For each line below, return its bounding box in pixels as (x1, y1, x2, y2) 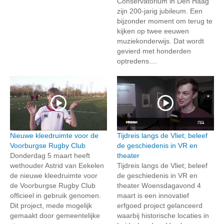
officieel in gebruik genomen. (10, 191, 101, 199)
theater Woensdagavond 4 (117, 181, 201, 189)
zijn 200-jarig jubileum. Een (117, 6, 202, 15)
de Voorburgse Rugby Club (10, 181, 95, 189)
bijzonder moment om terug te (117, 16, 212, 25)
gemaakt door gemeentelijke (10, 211, 100, 219)
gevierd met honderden (117, 46, 191, 55)
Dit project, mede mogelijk (10, 201, 92, 209)
